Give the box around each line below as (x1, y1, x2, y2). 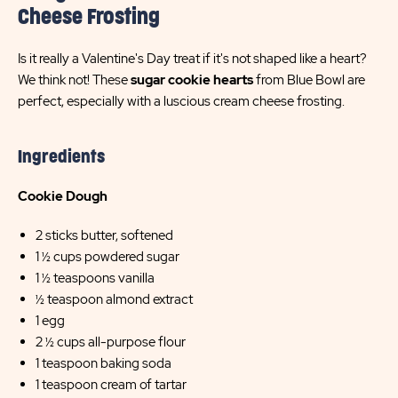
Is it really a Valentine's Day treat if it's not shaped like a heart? (18, 50, 367, 68)
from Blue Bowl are (253, 71, 365, 89)
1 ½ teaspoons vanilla (36, 269, 155, 287)
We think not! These (18, 71, 131, 89)
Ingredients (18, 149, 105, 165)
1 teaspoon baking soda (36, 354, 171, 372)
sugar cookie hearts (131, 71, 253, 89)
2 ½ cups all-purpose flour (36, 333, 186, 351)
